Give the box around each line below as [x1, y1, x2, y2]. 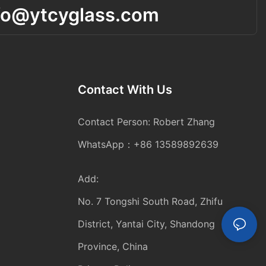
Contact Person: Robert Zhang [78, 115, 216, 128]
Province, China [78, 240, 148, 252]
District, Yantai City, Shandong [78, 217, 216, 230]
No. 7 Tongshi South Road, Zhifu [78, 195, 223, 207]
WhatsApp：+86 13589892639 [78, 138, 219, 150]
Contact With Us [78, 82, 173, 97]
